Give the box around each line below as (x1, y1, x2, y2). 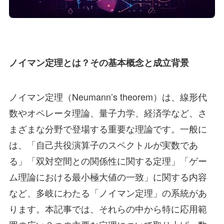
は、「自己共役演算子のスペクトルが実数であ (8, 137, 198, 151)
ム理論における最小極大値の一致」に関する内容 (8, 169, 207, 183)
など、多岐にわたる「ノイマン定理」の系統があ (8, 185, 207, 199)
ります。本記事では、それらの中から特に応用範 (8, 201, 207, 215)
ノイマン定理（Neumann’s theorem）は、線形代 (8, 89, 207, 103)
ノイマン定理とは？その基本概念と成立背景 (8, 55, 189, 69)
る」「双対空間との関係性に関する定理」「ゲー (8, 153, 207, 167)
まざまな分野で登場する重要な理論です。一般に (8, 121, 207, 135)
